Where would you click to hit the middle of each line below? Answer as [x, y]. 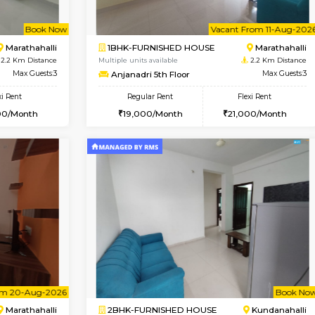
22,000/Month [64, 74]
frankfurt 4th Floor [232, 56]
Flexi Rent [61, 54]
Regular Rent [232, 82]
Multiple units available [219, 39]
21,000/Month [236, 102]
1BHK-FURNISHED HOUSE [244, 24]
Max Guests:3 [96, 27]
